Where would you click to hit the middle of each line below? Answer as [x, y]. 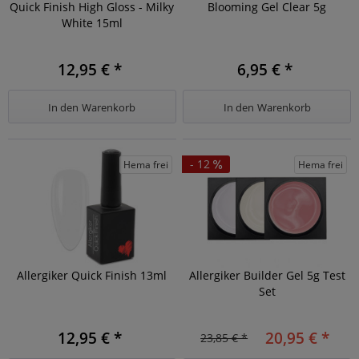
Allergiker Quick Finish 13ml [92, 276]
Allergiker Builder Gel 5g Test [267, 276]
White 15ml [92, 23]
